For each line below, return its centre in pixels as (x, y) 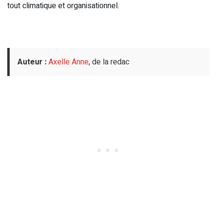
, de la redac (109, 62)
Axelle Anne (69, 62)
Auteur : (32, 62)
